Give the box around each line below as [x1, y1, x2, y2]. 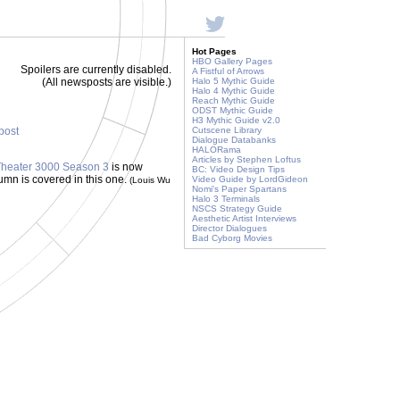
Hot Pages [192, 46, 237, 56]
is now [109, 161, 143, 173]
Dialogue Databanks [192, 135, 276, 145]
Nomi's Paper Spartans [192, 184, 287, 194]
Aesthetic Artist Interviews [192, 213, 296, 223]
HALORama [192, 145, 241, 154]
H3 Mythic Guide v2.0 [192, 115, 280, 125]
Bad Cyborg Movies [192, 233, 272, 243]
